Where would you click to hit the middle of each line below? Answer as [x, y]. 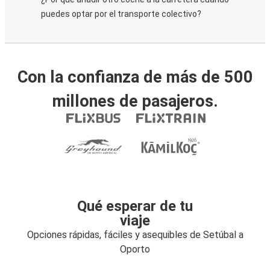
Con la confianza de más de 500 [135, 77]
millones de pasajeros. [135, 101]
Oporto [135, 249]
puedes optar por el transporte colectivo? [121, 14]
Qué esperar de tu [135, 206]
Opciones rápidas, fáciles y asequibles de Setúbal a [135, 235]
